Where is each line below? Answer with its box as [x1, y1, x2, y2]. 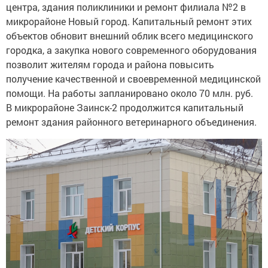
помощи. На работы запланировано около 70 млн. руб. [6, 86, 255, 99]
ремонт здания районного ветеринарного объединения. [6, 115, 259, 128]
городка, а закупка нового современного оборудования [6, 43, 257, 56]
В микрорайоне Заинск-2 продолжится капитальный [6, 100, 243, 114]
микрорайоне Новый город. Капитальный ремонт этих [6, 14, 252, 28]
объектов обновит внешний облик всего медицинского [6, 29, 253, 42]
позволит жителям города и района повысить [6, 57, 214, 71]
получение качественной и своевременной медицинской [6, 72, 261, 85]
